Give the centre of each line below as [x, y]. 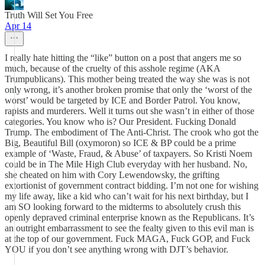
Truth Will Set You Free [49, 15]
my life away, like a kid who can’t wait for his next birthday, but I [127, 196]
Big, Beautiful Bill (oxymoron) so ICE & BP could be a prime [120, 143]
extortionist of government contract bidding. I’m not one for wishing [132, 185]
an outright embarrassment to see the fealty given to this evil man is [129, 228]
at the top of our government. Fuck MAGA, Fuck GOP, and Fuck [127, 239]
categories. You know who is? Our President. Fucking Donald [120, 122]
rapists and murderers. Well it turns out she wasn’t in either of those [130, 111]
